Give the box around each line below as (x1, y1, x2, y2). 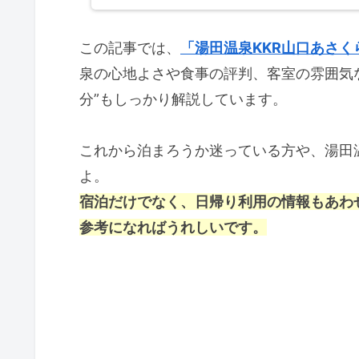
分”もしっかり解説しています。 (79, 90, 287, 107)
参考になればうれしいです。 (79, 219, 267, 236)
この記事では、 (79, 38, 180, 56)
